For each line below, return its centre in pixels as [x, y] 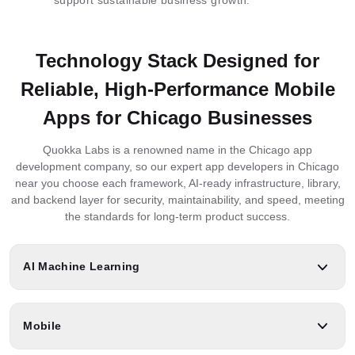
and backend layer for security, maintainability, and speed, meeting [177, 199]
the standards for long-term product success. [177, 216]
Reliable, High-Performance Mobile [177, 89]
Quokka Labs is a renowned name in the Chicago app [177, 149]
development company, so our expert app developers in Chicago [177, 166]
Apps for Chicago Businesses [177, 117]
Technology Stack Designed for [177, 60]
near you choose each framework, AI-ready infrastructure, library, [177, 183]
